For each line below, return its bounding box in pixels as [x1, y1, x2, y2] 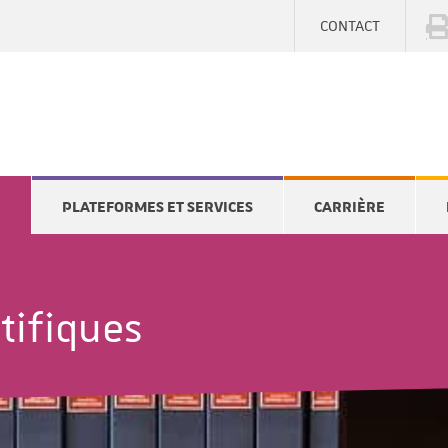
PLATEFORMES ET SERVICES [62, 197, 253, 217]
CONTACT [320, 16, 380, 36]
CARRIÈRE [314, 197, 385, 217]
